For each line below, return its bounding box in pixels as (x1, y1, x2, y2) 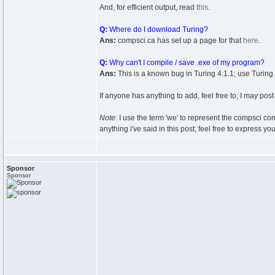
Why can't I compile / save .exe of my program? (107, 58, 265, 67)
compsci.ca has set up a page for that (116, 36, 243, 45)
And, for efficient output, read (99, 3, 196, 12)
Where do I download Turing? (107, 25, 208, 34)
